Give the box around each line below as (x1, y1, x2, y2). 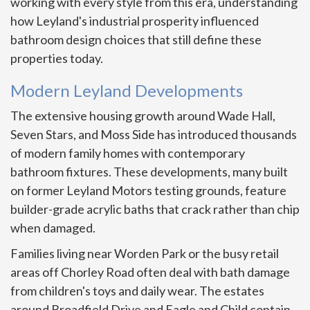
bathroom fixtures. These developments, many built (10, 164, 288, 180)
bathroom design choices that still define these (10, 32, 262, 48)
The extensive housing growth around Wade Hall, (10, 108, 275, 124)
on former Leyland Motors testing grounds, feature (10, 183, 286, 199)
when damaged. (10, 220, 95, 236)
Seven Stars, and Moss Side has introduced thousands (10, 127, 297, 143)
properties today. (10, 51, 103, 66)
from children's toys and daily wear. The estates (10, 283, 264, 299)
